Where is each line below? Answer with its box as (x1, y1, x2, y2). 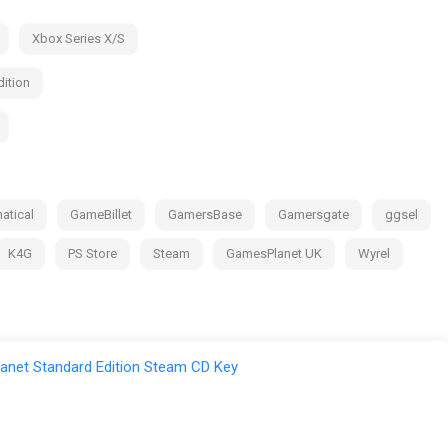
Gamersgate (278, 206, 349, 222)
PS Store (68, 245, 117, 261)
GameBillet (70, 206, 132, 222)
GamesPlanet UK (226, 245, 322, 261)
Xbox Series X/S (32, 30, 125, 46)
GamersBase (168, 206, 242, 222)
